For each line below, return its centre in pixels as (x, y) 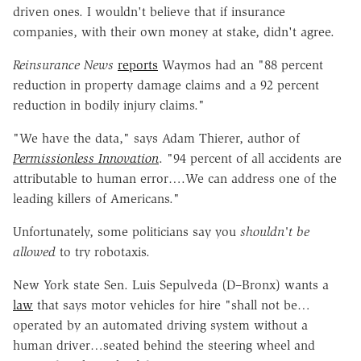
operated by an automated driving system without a (160, 325)
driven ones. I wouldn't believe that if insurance (149, 11)
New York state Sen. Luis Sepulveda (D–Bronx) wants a (171, 284)
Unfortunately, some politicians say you (127, 231)
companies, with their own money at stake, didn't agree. (174, 31)
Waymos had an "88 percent (241, 64)
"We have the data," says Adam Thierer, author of (156, 138)
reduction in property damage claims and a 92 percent (166, 85)
